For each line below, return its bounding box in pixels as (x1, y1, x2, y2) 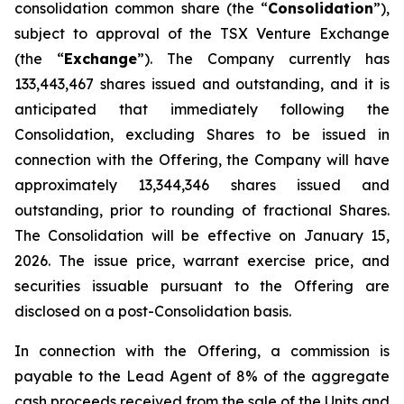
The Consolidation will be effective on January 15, (14, 226, 390, 244)
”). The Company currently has (137, 50, 390, 68)
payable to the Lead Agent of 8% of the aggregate (14, 367, 390, 385)
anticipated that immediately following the (14, 100, 390, 118)
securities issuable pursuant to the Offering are (14, 277, 390, 295)
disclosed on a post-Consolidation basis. (14, 302, 291, 320)
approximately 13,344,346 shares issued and (14, 176, 390, 194)
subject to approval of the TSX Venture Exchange (14, 24, 390, 42)
